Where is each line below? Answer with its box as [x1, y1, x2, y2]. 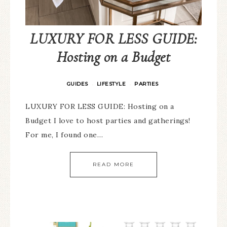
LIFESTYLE [96, 81, 126, 87]
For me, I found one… [25, 130, 103, 139]
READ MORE [93, 161, 134, 168]
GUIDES [66, 81, 88, 87]
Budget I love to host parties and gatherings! [25, 116, 191, 125]
